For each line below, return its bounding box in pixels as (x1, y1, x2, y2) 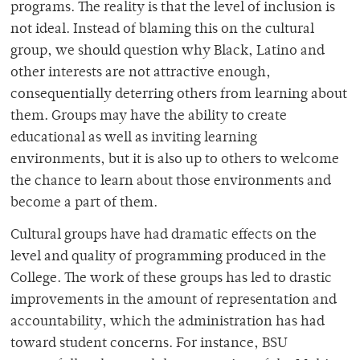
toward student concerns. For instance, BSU (10, 337, 288, 352)
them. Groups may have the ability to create (10, 109, 287, 125)
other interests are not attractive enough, (10, 66, 271, 81)
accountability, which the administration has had (10, 315, 325, 330)
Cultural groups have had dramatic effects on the (10, 228, 317, 243)
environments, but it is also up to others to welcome (10, 153, 339, 168)
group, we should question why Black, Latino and (10, 44, 325, 59)
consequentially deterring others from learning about (10, 88, 347, 103)
